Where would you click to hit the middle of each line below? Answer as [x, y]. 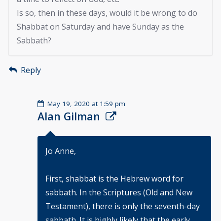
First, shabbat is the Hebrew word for [114, 179]
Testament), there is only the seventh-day [123, 206]
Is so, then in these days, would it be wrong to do [107, 13]
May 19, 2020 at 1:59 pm [87, 103]
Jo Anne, [61, 151]
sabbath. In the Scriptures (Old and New [119, 193]
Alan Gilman [69, 116]
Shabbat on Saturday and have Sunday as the [100, 27]
